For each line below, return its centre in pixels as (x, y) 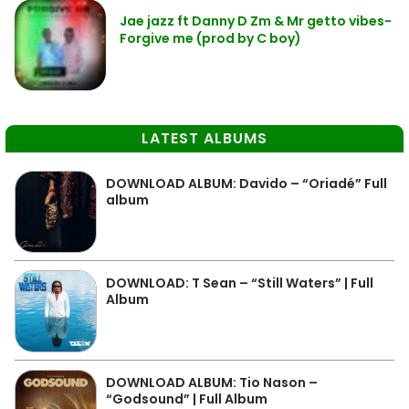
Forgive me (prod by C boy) (210, 39)
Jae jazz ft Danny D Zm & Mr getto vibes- (256, 21)
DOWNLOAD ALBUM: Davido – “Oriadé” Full (246, 184)
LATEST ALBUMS (204, 139)
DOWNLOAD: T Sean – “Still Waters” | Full (240, 283)
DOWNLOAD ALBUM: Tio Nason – (212, 383)
